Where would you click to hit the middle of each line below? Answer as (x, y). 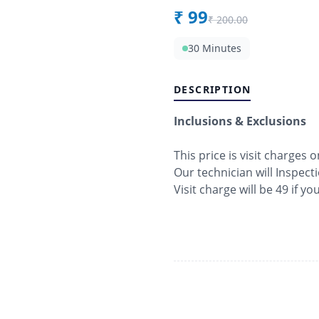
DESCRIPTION (213, 89)
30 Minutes (215, 48)
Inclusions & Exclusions (240, 121)
